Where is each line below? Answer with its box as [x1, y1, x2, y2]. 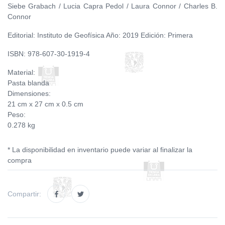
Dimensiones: [8, 89, 51, 97]
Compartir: [8, 189, 41, 198]
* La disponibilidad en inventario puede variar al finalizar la [8, 146, 192, 154]
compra [8, 156, 32, 164]
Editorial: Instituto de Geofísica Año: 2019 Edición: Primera [8, 31, 193, 39]
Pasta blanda [8, 79, 49, 87]
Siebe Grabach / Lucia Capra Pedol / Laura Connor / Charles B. [8, 2, 217, 10]
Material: [8, 68, 35, 76]
